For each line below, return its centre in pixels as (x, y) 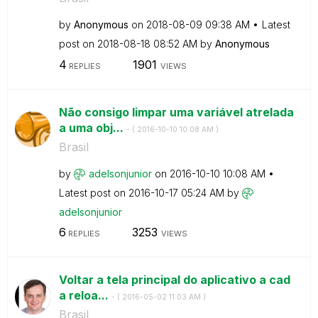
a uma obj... (92, 127)
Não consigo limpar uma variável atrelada (176, 112)
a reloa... (85, 295)
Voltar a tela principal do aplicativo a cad (174, 280)
